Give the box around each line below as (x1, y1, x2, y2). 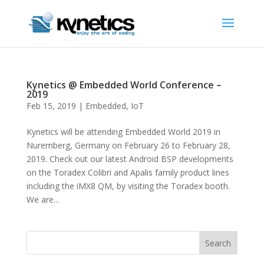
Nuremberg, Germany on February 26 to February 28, (26, 140, 230, 151)
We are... (26, 194, 59, 205)
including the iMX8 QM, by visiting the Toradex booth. (26, 180, 230, 192)
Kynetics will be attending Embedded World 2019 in (26, 126, 220, 137)
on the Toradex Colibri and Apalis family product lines (26, 167, 229, 178)
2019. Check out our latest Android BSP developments (26, 153, 233, 164)
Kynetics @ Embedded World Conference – (26, 78, 222, 91)
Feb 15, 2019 (26, 100, 76, 111)
